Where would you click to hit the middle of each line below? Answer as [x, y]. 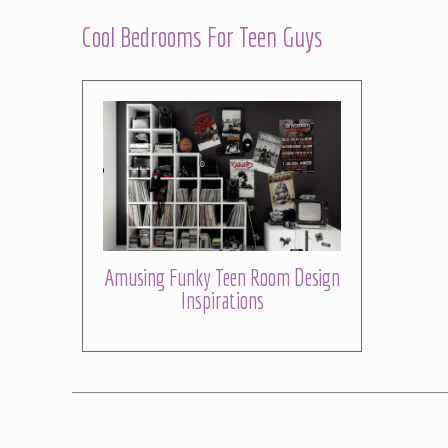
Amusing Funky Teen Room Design [222, 277]
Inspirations [222, 300]
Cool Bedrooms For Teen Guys [202, 36]
